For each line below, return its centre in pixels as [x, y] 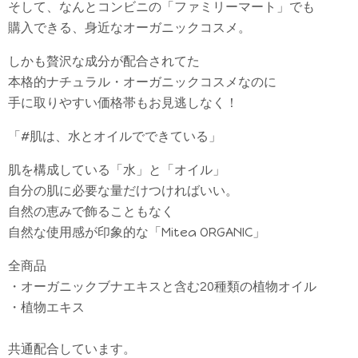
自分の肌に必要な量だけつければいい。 [123, 190]
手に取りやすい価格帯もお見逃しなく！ [123, 102]
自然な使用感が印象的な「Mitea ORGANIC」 [137, 232]
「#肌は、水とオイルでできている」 [115, 136]
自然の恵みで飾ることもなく [91, 211]
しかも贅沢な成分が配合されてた [104, 61]
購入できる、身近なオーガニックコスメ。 [129, 27]
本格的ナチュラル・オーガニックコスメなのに [142, 82]
